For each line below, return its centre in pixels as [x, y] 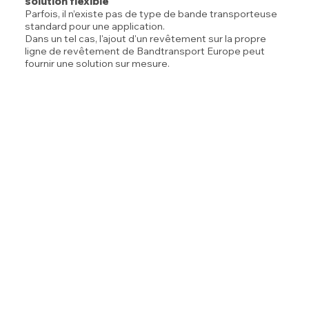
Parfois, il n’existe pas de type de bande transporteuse [151, 13]
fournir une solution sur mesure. [98, 63]
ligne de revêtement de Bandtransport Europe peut [145, 51]
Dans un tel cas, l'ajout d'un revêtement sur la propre [146, 38]
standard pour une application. [95, 26]
